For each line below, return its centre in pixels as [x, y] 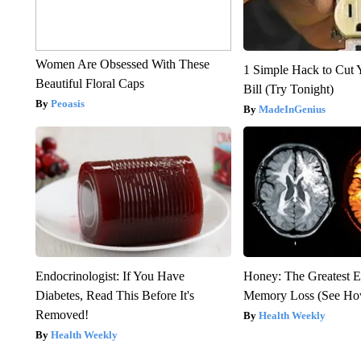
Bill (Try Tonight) [289, 89]
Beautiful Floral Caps [89, 83]
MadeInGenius [293, 109]
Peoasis [67, 103]
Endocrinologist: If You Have [110, 276]
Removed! [62, 314]
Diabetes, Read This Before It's [114, 295]
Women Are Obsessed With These [122, 64]
